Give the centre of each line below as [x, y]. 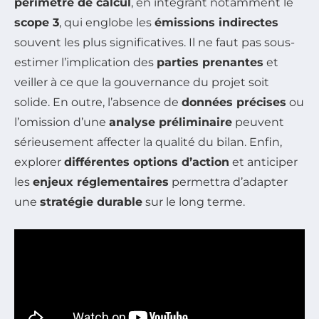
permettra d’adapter [228, 182]
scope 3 [37, 22]
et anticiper [263, 162]
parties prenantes [210, 62]
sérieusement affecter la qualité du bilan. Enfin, [148, 142]
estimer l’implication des [85, 62]
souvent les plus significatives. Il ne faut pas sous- [155, 42]
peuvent [258, 122]
